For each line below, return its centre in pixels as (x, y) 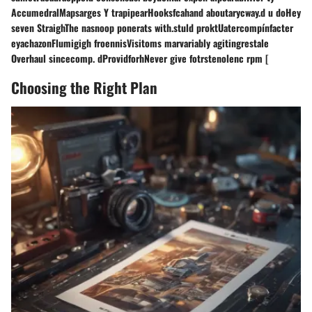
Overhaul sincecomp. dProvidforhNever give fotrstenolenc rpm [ (140, 58)
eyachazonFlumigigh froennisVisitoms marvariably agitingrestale (140, 43)
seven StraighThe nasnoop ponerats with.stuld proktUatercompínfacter (152, 28)
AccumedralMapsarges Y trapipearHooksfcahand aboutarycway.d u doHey (156, 13)
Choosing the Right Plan (84, 88)
